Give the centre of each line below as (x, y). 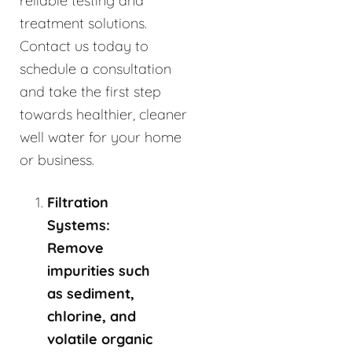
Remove (75, 247)
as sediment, (91, 293)
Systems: (79, 225)
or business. (57, 159)
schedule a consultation (95, 68)
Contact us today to (84, 46)
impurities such (99, 270)
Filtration (78, 202)
